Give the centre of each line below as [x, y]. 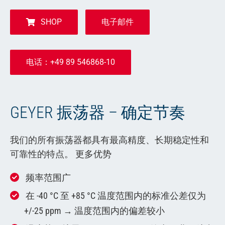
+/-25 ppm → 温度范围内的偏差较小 [94, 210]
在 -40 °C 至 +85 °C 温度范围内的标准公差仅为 [116, 195]
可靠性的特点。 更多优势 [61, 154]
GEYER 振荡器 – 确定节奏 [97, 112]
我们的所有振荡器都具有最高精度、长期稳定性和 [109, 140]
